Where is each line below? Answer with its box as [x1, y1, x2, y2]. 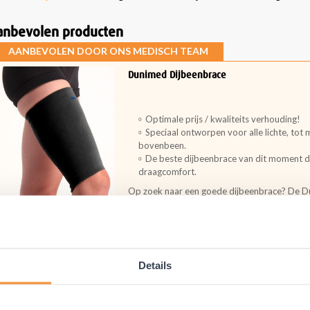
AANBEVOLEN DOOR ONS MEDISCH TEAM [8, 45, 208, 57]
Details [138, 259, 172, 271]
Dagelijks [130, 220, 159, 228]
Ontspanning [167, 220, 205, 228]
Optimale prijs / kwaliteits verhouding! [145, 113, 302, 125]
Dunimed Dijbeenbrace [128, 69, 226, 80]
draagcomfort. [138, 166, 197, 177]
